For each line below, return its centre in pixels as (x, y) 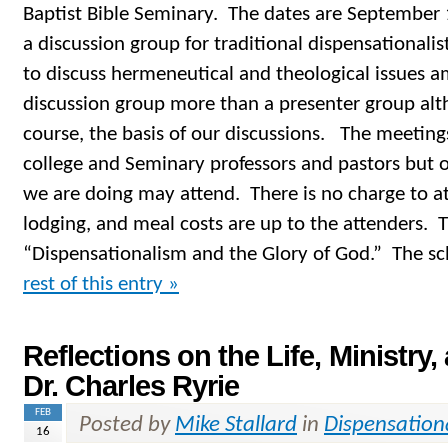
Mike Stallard (236, 426)
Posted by (127, 426)
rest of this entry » (101, 285)
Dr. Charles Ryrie (131, 386)
